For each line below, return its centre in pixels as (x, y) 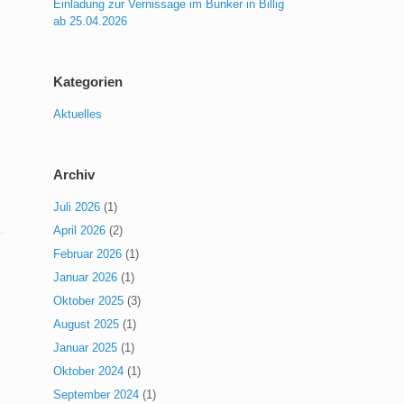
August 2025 (87, 325)
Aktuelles (78, 115)
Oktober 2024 (89, 372)
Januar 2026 (86, 278)
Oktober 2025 (89, 301)
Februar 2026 (88, 254)
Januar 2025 (86, 348)
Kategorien (88, 82)
